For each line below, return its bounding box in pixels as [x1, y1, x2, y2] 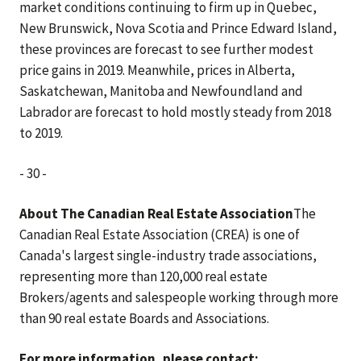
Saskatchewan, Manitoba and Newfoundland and [19, 82, 303, 100]
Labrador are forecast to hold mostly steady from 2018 [19, 103, 331, 121]
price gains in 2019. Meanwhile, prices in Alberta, [19, 61, 295, 79]
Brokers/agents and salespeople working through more [19, 288, 338, 306]
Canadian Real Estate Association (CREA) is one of [19, 226, 300, 243]
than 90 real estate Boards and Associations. [19, 309, 269, 327]
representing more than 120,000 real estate [19, 268, 268, 285]
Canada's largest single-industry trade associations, [19, 247, 317, 264]
